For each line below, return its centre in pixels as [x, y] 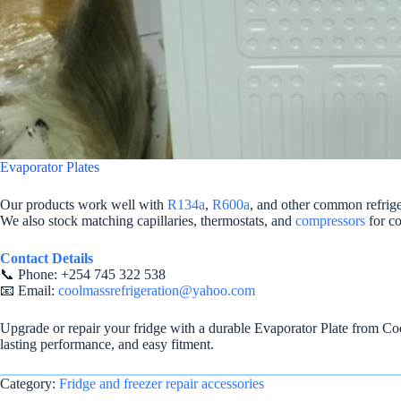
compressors [330, 220]
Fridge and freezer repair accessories [162, 383]
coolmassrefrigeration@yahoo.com [157, 290]
